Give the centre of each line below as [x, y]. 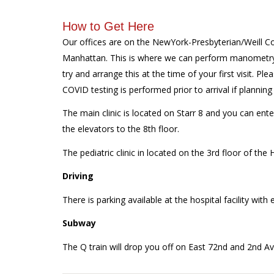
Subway [79, 223]
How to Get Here [108, 26]
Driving [78, 176]
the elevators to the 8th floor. [121, 129]
